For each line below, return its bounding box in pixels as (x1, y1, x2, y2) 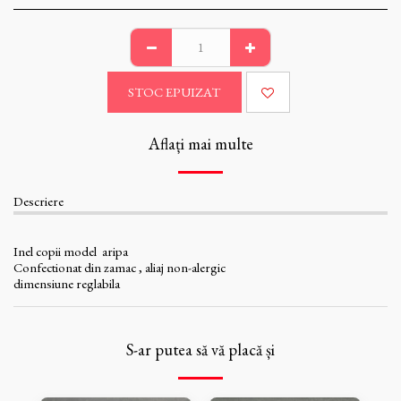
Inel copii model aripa (13, 243, 128, 260)
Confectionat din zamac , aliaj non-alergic (13, 259, 226, 277)
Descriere (13, 192, 64, 210)
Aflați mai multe (148, 133, 253, 155)
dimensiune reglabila (13, 275, 120, 293)
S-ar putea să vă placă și (126, 339, 275, 361)
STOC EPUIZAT (128, 83, 220, 101)
